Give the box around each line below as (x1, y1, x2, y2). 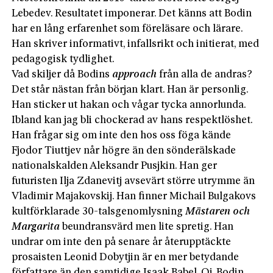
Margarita (12, 221, 63, 232)
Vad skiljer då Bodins (12, 69, 113, 80)
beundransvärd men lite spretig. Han (62, 221, 234, 232)
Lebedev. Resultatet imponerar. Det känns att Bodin (12, 8, 252, 19)
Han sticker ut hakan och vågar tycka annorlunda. (12, 99, 246, 110)
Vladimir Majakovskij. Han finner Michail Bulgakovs (12, 191, 257, 202)
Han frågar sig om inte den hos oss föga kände (12, 130, 232, 141)
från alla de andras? (157, 69, 253, 80)
